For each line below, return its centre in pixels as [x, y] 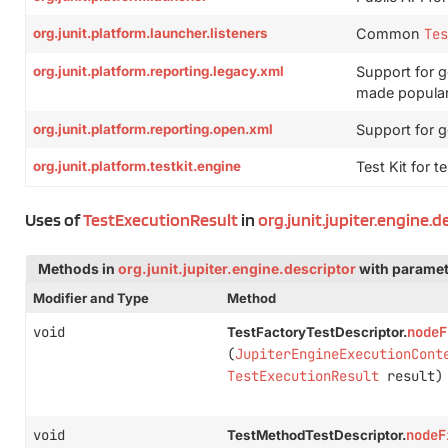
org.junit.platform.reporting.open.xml [153, 129]
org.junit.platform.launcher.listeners [150, 33]
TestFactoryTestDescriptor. [316, 332]
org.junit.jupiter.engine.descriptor [237, 269]
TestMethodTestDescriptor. [316, 435]
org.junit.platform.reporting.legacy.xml [158, 71]
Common [390, 33]
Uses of [54, 219]
